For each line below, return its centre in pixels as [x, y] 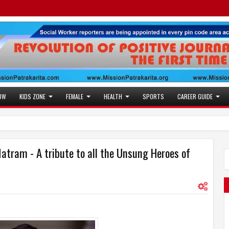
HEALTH [113, 97]
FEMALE [75, 97]
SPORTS [153, 97]
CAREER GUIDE [195, 97]
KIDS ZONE [32, 97]
